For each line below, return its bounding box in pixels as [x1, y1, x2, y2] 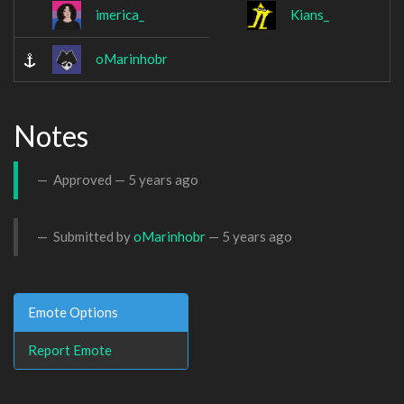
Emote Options [28, 303, 118, 320]
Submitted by [50, 228, 133, 245]
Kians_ [290, 6, 329, 23]
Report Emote [28, 341, 112, 358]
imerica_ [96, 6, 144, 23]
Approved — [50, 171, 128, 188]
